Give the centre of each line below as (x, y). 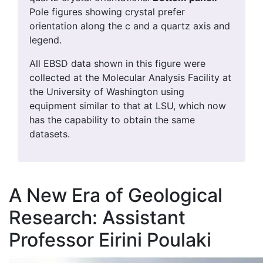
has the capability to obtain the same (112, 120)
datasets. (50, 134)
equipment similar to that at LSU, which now (128, 106)
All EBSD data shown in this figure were (117, 64)
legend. (47, 40)
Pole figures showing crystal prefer (107, 12)
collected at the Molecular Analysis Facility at (130, 78)
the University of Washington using (107, 92)
